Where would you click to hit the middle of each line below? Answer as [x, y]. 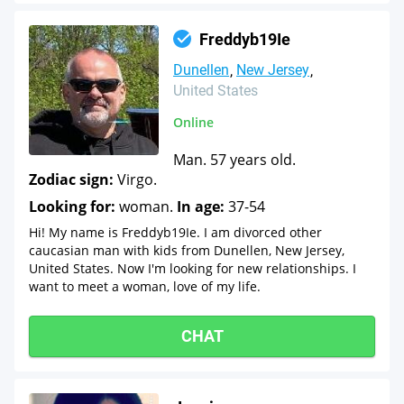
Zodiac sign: [71, 179]
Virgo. [135, 179]
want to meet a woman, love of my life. [145, 286]
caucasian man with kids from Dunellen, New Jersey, [187, 250]
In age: [201, 207]
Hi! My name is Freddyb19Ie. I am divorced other [175, 232]
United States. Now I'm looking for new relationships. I [193, 268]
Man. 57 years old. [234, 160]
